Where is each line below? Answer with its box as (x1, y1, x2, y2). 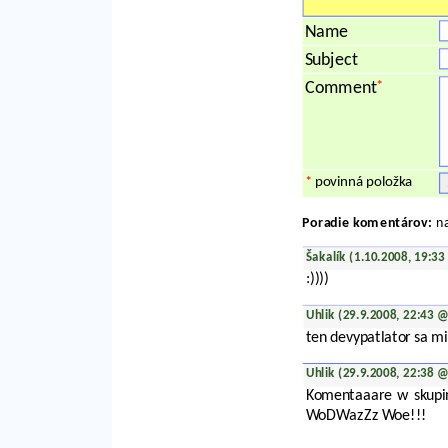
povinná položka (311, 174, 413, 190)
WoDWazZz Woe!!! (305, 407, 427, 425)
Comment (304, 79, 377, 98)
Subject (304, 51, 358, 70)
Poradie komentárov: (302, 216, 433, 231)
